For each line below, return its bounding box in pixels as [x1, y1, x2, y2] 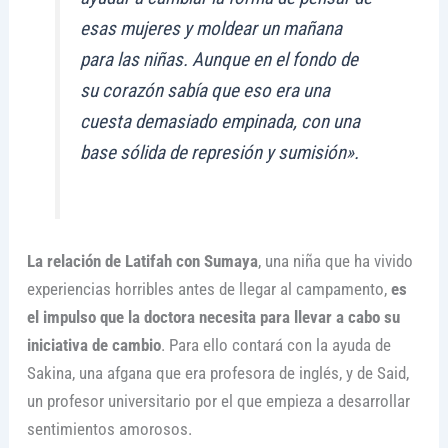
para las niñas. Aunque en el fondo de [80, 48, 359, 72]
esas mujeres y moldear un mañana [80, 17, 343, 41]
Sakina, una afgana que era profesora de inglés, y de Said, [26, 363, 409, 384]
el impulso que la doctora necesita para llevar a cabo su [26, 307, 400, 328]
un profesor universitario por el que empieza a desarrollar [26, 391, 410, 412]
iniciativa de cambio [26, 335, 161, 356]
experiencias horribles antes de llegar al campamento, [26, 279, 391, 300]
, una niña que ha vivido [257, 251, 413, 272]
